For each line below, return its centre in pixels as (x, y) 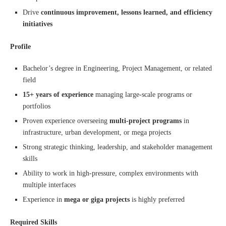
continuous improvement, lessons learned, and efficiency (127, 12)
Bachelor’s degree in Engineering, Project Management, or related (117, 68)
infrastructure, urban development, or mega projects (97, 132)
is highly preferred (157, 200)
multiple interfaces (49, 185)
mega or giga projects (97, 200)
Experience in (43, 200)
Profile (20, 47)
